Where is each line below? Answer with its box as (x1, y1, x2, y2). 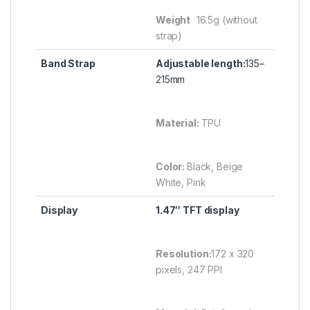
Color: (156, 161, 188, 173)
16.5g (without (196, 14, 257, 26)
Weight (156, 14, 197, 26)
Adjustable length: (156, 57, 246, 70)
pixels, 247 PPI (156, 264, 222, 276)
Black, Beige (187, 161, 244, 173)
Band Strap (41, 57, 95, 70)
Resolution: (156, 248, 212, 260)
